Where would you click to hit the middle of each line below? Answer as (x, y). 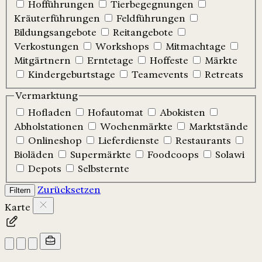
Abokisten (182, 113)
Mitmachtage (196, 46)
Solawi (230, 155)
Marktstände (218, 127)
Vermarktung (46, 95)
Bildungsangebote (55, 32)
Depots (45, 169)
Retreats (224, 74)
